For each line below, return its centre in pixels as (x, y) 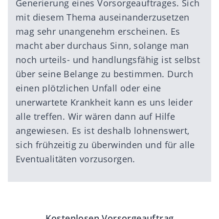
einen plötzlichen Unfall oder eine (88, 88)
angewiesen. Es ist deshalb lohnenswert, (103, 131)
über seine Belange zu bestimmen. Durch (105, 74)
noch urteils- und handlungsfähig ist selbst (108, 60)
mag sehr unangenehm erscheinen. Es (98, 31)
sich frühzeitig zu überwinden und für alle (105, 145)
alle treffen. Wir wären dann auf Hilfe (96, 116)
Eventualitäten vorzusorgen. (77, 159)
